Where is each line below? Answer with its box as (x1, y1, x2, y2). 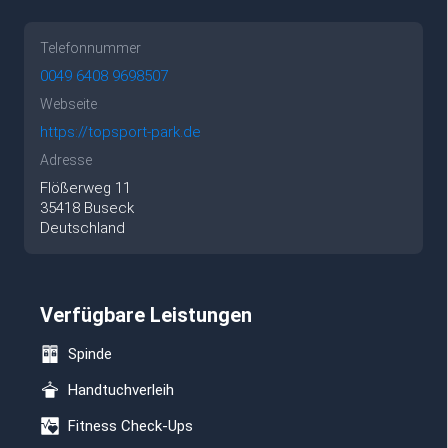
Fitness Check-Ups (68, 417, 193, 435)
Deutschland (40, 219, 125, 237)
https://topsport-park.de (40, 123, 201, 141)
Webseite (40, 96, 97, 112)
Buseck (84, 199, 134, 217)
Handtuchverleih (68, 381, 174, 399)
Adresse (40, 152, 92, 168)
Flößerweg (40, 179, 111, 197)
